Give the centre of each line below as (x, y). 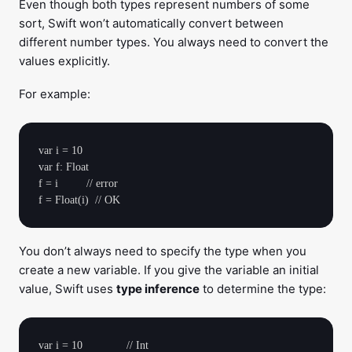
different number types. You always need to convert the (174, 42)
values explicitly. (64, 61)
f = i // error (78, 183)
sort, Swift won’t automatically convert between (151, 23)
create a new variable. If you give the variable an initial (169, 270)
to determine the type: (263, 289)
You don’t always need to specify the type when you (163, 251)
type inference (158, 289)
